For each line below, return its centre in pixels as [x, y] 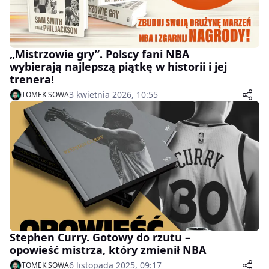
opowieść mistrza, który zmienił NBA [108, 250]
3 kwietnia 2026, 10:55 [113, 94]
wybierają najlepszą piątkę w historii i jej [118, 66]
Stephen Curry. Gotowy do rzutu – [100, 237]
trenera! [32, 79]
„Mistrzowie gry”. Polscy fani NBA [99, 54]
